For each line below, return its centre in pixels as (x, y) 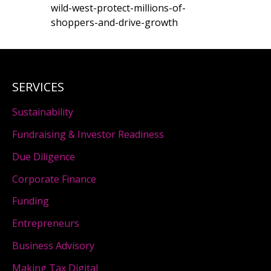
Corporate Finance (54, 179)
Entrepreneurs (46, 224)
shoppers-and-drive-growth (114, 22)
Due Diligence (44, 156)
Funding (31, 201)
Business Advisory (53, 245)
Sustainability (43, 112)
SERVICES (38, 87)
